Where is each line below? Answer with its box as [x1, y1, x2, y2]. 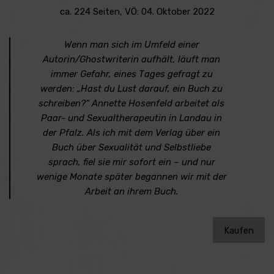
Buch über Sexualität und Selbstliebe [52, 141, 211, 153]
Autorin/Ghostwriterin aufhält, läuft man [43, 53, 220, 65]
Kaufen [224, 224, 254, 236]
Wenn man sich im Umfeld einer [64, 39, 199, 50]
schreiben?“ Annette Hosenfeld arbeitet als [39, 97, 224, 109]
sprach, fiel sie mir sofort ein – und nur [48, 156, 215, 168]
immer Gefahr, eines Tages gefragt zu [50, 68, 213, 80]
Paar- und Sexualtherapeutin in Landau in [41, 112, 222, 124]
